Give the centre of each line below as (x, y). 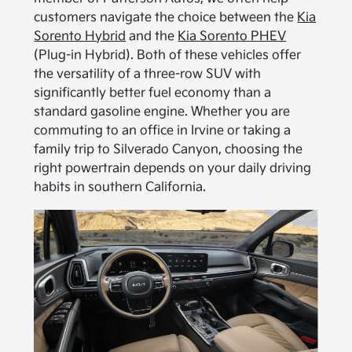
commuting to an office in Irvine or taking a (163, 131)
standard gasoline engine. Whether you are (162, 112)
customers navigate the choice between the (166, 18)
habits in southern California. (120, 188)
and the (152, 37)
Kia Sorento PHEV (232, 37)
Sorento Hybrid (80, 37)
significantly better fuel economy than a (153, 93)
